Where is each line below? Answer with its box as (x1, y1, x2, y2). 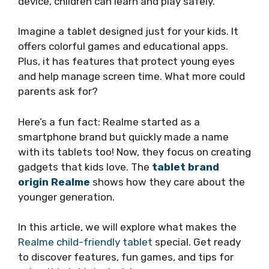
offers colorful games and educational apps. (18, 40, 228, 52)
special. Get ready (153, 236, 241, 248)
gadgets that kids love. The (18, 160, 152, 173)
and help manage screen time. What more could (18, 70, 245, 82)
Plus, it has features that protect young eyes (18, 55, 235, 67)
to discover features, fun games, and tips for (18, 251, 234, 263)
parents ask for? (18, 85, 98, 97)
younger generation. (18, 190, 115, 203)
